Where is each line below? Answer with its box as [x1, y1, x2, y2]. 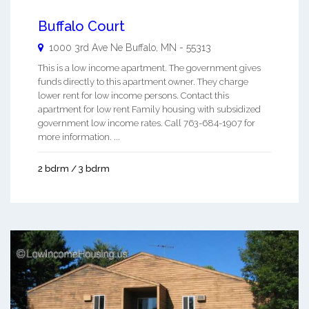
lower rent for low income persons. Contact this [38, 90, 229, 101]
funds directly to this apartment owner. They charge [38, 77, 248, 88]
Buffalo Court [38, 18, 125, 35]
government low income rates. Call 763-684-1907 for [38, 118, 255, 129]
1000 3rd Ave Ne [49, 42, 123, 54]
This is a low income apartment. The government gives [38, 63, 261, 74]
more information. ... [38, 132, 120, 143]
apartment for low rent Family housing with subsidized [38, 104, 261, 115]
